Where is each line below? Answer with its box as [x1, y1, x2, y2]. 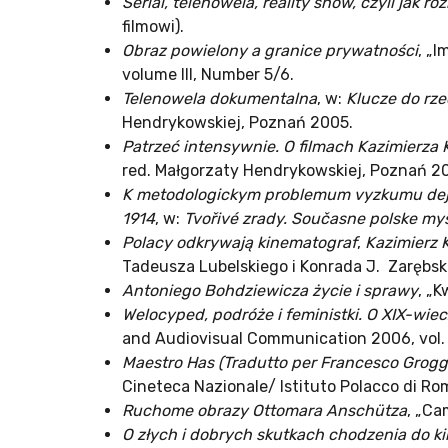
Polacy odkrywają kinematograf [122, 233, 357, 253]
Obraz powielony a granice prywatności [122, 41, 418, 61]
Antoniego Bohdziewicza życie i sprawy [122, 281, 418, 301]
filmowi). [122, 17, 184, 37]
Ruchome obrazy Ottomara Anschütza [122, 401, 407, 421]
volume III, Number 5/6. [122, 65, 294, 85]
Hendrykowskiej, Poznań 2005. [122, 113, 353, 133]
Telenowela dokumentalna [122, 89, 317, 109]
